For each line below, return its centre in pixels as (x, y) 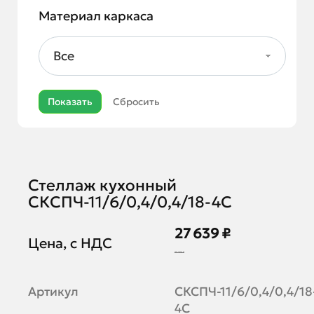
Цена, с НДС (70, 243)
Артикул (53, 291)
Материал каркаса (96, 16)
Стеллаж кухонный (102, 185)
